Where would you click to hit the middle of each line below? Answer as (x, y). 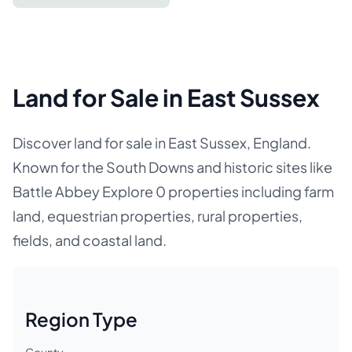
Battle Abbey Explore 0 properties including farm (173, 191)
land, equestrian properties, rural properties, (158, 216)
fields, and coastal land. (90, 240)
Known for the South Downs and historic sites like (172, 167)
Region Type (81, 319)
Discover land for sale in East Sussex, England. (162, 143)
